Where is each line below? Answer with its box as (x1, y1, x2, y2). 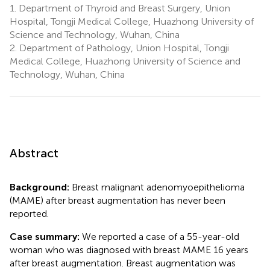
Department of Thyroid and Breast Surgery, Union (16, 2, 230, 14)
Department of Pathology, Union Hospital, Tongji (17, 42, 229, 54)
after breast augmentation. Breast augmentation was (10, 257, 236, 269)
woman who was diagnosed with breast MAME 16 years (10, 243, 248, 256)
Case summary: (10, 230, 82, 242)
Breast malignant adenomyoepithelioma (72, 181, 245, 193)
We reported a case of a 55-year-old (82, 230, 239, 242)
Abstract (10, 145, 58, 160)
